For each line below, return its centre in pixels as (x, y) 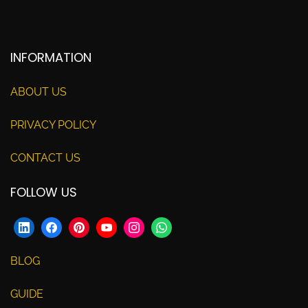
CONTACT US (45, 157)
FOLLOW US (44, 192)
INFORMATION (51, 57)
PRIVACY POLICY (53, 124)
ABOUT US (38, 91)
